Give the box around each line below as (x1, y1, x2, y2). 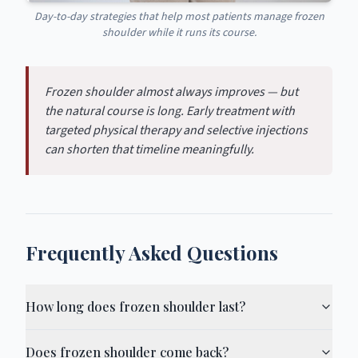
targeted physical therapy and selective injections (45, 121, 308, 139)
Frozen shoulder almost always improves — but (45, 83, 298, 101)
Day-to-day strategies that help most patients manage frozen (34, 9, 324, 25)
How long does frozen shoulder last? (26, 298, 245, 315)
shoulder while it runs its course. (101, 25, 257, 41)
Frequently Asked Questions (26, 240, 278, 265)
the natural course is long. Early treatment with (45, 102, 295, 120)
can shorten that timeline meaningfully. (45, 141, 254, 158)
